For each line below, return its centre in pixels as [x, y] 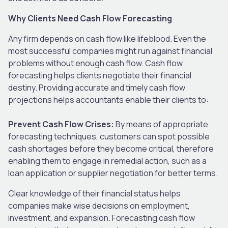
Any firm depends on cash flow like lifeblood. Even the [107, 38]
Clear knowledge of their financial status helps [94, 193]
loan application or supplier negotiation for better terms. [114, 173]
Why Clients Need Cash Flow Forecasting [90, 18]
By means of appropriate [161, 124]
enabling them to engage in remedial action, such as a [107, 161]
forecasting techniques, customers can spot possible [109, 136]
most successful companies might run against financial [110, 51]
